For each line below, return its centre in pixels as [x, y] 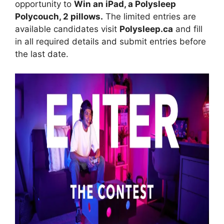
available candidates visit [67, 29]
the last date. [42, 54]
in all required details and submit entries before [110, 41]
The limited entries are [149, 16]
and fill [188, 29]
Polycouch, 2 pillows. [59, 16]
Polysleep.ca [146, 29]
